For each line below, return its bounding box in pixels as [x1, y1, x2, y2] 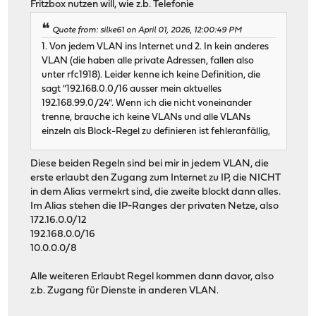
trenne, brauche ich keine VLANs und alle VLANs [42, 112, 251, 122]
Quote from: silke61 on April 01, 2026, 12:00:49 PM [52, 25, 243, 35]
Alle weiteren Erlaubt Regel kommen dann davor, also [30, 271, 274, 282]
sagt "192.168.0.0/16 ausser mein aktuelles [42, 84, 222, 94]
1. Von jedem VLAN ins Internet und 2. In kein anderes [42, 42, 269, 51]
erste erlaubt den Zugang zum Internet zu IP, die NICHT [30, 172, 281, 183]
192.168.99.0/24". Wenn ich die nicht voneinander [42, 98, 253, 108]
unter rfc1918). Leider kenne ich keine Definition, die [42, 70, 261, 80]
